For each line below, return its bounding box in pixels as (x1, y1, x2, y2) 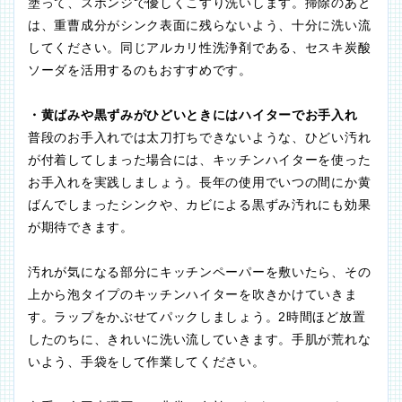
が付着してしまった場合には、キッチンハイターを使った (28, 153, 371, 168)
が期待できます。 (28, 220, 134, 235)
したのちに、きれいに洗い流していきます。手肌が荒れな (28, 332, 371, 347)
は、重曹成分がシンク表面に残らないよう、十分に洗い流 (28, 18, 371, 33)
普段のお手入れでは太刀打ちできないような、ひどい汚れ (28, 130, 371, 145)
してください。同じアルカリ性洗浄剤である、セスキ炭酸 (28, 40, 371, 56)
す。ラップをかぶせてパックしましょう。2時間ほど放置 (28, 310, 366, 325)
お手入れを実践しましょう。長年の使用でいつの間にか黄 (28, 175, 371, 190)
